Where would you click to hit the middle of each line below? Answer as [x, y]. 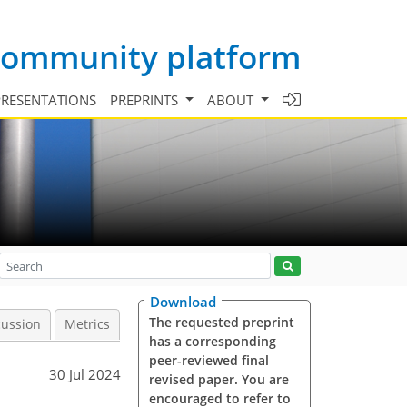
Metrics [87, 324]
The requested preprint [221, 322]
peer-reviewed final [208, 360]
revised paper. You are [218, 379]
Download [183, 302]
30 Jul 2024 [85, 374]
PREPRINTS [146, 99]
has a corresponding [212, 341]
